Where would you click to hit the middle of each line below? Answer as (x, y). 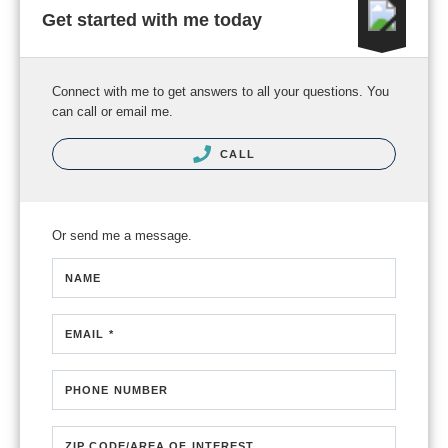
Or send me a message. (122, 236)
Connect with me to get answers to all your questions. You (220, 91)
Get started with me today (152, 19)
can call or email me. (112, 111)
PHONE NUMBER (117, 390)
